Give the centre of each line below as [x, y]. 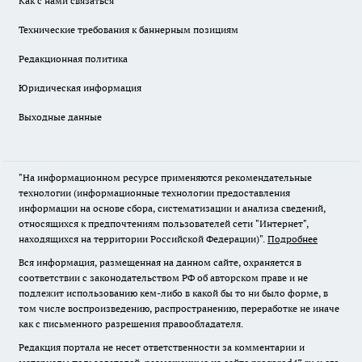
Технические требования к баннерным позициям [128, 30]
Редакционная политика [73, 59]
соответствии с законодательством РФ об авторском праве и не [163, 278]
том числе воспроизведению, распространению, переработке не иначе [179, 309]
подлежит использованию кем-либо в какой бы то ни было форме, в [173, 293]
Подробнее [293, 239]
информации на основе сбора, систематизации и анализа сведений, [172, 208]
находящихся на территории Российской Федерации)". [143, 239]
